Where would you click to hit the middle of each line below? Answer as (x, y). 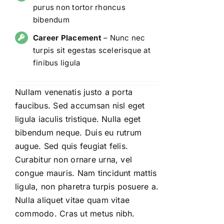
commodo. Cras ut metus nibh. (75, 214)
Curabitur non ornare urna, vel (74, 160)
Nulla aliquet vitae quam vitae (72, 200)
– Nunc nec (123, 37)
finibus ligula (57, 62)
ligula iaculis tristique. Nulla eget (78, 119)
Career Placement (67, 37)
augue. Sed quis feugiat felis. (72, 146)
